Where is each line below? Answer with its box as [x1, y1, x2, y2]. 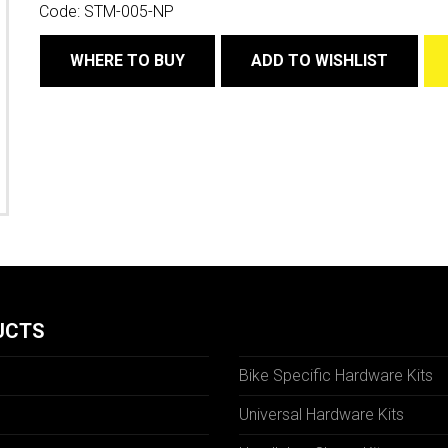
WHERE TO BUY [70, 51, 185, 70]
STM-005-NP [84, 2, 174, 21]
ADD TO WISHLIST [251, 51, 388, 70]
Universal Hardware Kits [239, 405, 404, 424]
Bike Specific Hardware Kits [239, 366, 433, 385]
